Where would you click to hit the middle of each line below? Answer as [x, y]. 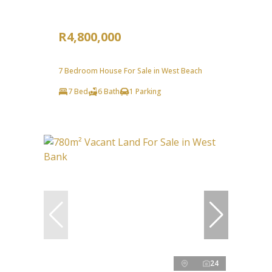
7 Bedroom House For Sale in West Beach [130, 70]
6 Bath [109, 91]
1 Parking [145, 91]
